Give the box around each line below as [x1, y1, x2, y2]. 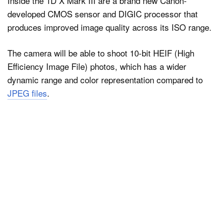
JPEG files [7, 87, 47, 99]
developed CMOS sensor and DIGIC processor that [7, 7, 198, 20]
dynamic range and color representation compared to [7, 73, 203, 86]
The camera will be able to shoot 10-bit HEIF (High [7, 47, 194, 59]
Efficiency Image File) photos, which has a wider [7, 60, 186, 72]
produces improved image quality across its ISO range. [7, 20, 212, 33]
